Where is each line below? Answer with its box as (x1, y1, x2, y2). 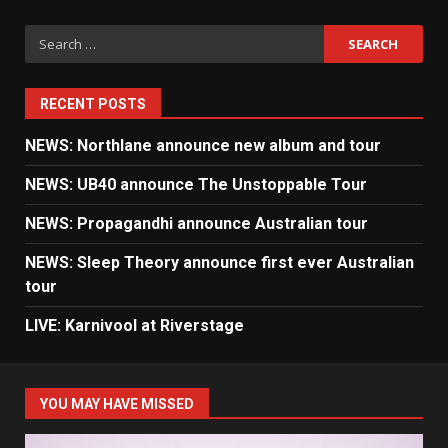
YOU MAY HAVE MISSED (40, 396, 194, 413)
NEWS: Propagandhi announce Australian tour (25, 214, 368, 234)
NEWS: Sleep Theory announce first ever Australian (25, 253, 414, 273)
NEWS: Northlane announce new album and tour (25, 136, 381, 156)
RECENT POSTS (40, 96, 146, 113)
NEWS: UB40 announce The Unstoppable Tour (25, 175, 367, 195)
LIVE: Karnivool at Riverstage (25, 316, 244, 336)
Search (24, 25, 78, 48)
